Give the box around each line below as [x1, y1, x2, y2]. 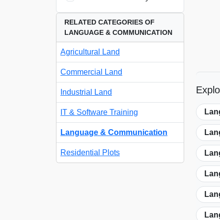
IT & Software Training [60, 108, 138, 117]
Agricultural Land [60, 48, 120, 56]
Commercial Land [60, 68, 122, 77]
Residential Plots [60, 148, 120, 157]
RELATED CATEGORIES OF [64, 18, 155, 27]
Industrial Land [60, 88, 112, 97]
